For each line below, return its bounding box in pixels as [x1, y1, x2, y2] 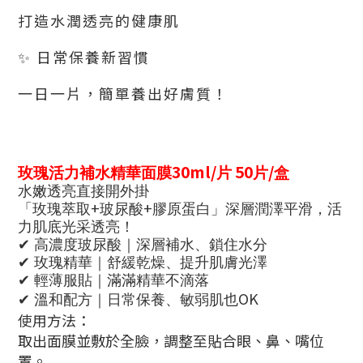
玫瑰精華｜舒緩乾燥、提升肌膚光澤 [30, 254, 267, 271]
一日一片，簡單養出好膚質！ [18, 83, 228, 104]
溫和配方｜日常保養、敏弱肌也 [30, 292, 238, 308]
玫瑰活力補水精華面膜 [18, 164, 172, 181]
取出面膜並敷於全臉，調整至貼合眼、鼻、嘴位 [18, 330, 324, 351]
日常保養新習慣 [36, 46, 150, 67]
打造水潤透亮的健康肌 [18, 10, 180, 31]
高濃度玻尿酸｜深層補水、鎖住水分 [30, 237, 267, 253]
